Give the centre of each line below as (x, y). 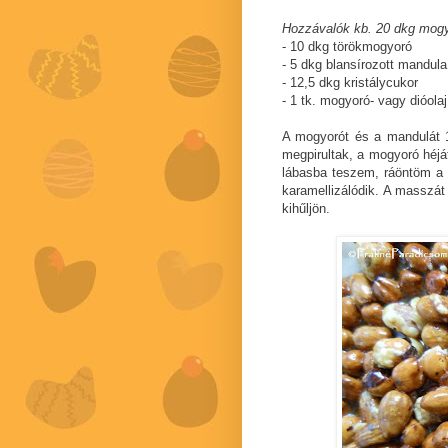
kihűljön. (306, 209)
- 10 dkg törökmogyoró (347, 47)
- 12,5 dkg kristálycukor (350, 83)
